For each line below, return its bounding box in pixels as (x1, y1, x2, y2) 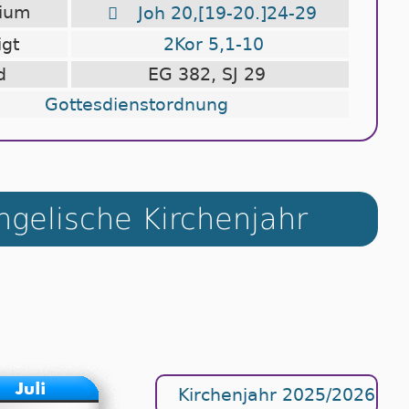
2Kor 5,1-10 (163, 34, 264, 54)
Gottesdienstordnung (44, 94, 228, 114)
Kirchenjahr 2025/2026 (173, 385, 375, 405)
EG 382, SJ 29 (147, 64, 277, 84)
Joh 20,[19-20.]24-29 (137, 3, 317, 23)
